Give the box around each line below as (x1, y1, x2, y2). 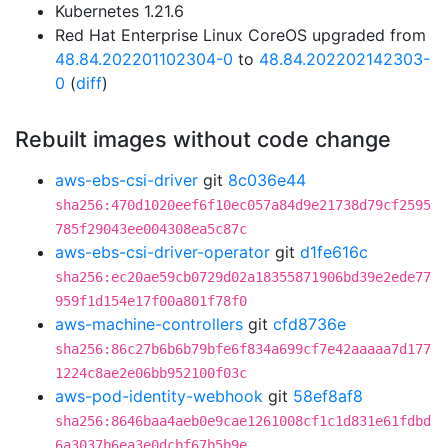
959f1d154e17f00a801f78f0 (55, 293, 247, 309)
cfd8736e (273, 314, 346, 334)
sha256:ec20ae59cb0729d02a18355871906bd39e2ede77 (55, 269, 431, 285)
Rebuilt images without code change (15, 126, 391, 152)
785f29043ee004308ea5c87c (55, 221, 247, 237)
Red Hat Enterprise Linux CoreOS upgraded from (55, 25, 426, 45)
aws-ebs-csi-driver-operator (55, 242, 270, 262)
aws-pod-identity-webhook (55, 386, 263, 406)
